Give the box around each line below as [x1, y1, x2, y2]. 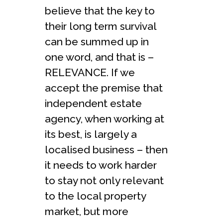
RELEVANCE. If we [45, 66, 135, 79]
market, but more [45, 205, 128, 218]
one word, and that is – [45, 50, 154, 63]
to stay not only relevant [45, 174, 164, 187]
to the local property [45, 189, 146, 202]
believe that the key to [45, 4, 155, 17]
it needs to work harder [45, 158, 157, 171]
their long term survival [45, 19, 156, 32]
